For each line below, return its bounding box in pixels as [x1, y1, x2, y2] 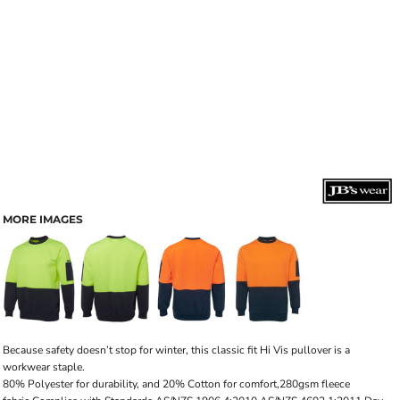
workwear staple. [3, 360, 85, 374]
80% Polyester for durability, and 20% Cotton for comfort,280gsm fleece [3, 377, 350, 391]
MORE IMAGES [3, 212, 83, 226]
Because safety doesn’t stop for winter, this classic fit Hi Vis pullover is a [3, 343, 350, 357]
